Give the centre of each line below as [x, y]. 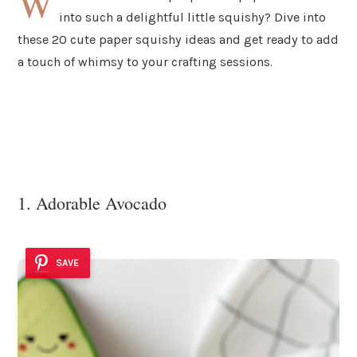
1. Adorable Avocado [92, 203]
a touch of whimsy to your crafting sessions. [145, 61]
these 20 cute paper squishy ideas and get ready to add [178, 39]
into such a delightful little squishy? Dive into [193, 17]
